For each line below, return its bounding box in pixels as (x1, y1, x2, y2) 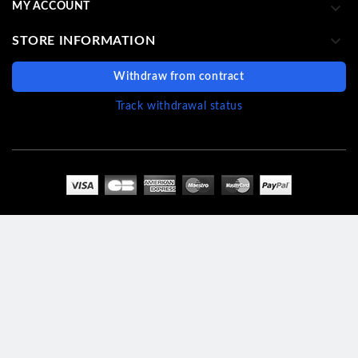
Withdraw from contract (113, 71, 245, 83)
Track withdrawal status (115, 101, 243, 113)
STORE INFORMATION (12, 34, 156, 47)
